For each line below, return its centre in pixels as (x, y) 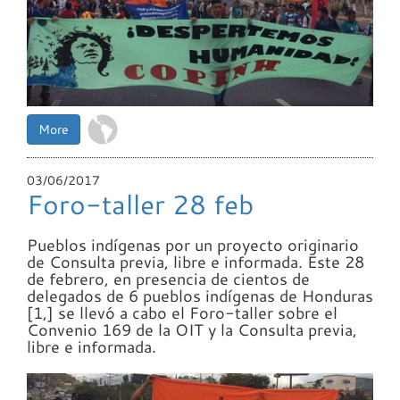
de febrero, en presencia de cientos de (168, 279)
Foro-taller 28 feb (140, 204)
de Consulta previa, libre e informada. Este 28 (196, 262)
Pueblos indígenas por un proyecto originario (193, 245)
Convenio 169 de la (101, 330)
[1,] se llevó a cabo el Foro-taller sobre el (182, 313)
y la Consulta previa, (280, 330)
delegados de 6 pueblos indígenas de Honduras (200, 296)
